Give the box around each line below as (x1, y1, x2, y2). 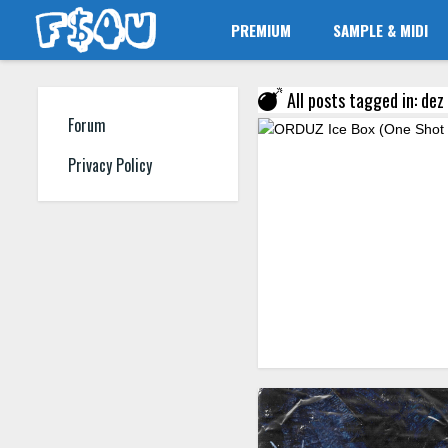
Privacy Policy (68, 153, 152, 178)
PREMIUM (231, 19, 292, 41)
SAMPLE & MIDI (333, 19, 429, 41)
